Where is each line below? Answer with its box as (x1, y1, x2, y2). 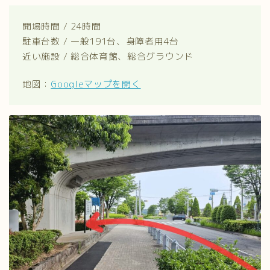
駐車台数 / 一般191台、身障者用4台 (22, 35, 179, 48)
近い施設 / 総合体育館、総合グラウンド (22, 50, 193, 63)
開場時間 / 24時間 (22, 20, 101, 33)
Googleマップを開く (51, 78, 141, 91)
